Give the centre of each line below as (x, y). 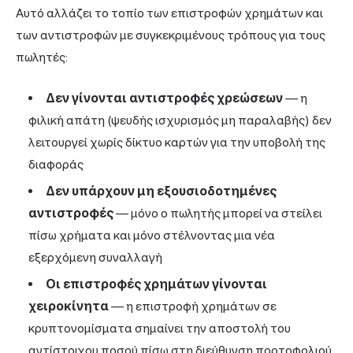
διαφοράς (56, 164)
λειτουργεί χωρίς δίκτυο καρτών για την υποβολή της (177, 142)
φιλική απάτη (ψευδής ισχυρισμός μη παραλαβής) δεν (180, 120)
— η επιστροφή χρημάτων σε (193, 306)
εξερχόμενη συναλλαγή (95, 257)
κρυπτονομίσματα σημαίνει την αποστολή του (160, 328)
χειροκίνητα (69, 306)
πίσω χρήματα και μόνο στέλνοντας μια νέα (152, 235)
